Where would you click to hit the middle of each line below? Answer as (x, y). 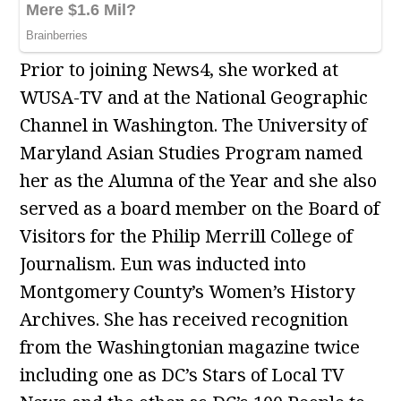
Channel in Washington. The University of (194, 125)
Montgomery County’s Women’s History (188, 292)
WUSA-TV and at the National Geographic (194, 98)
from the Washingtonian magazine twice (190, 347)
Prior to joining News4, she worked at (179, 70)
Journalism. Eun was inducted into (163, 264)
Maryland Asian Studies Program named (192, 153)
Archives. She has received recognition (184, 320)
